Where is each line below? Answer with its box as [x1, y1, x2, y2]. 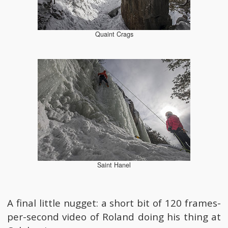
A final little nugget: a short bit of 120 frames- [7, 196, 221, 210]
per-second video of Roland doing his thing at [7, 210, 221, 223]
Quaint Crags [95, 30, 133, 39]
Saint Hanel [97, 160, 131, 169]
